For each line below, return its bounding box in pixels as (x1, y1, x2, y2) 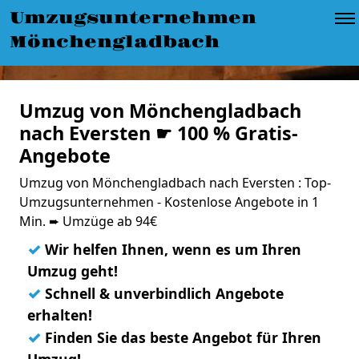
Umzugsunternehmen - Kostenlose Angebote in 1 (19, 193, 319, 211)
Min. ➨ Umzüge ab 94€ (19, 212, 157, 230)
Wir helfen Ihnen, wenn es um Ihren (41, 240, 301, 259)
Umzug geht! (27, 261, 118, 280)
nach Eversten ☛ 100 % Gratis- (19, 120, 298, 146)
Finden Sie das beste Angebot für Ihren (41, 328, 321, 347)
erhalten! (27, 305, 92, 325)
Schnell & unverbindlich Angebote (41, 284, 284, 303)
